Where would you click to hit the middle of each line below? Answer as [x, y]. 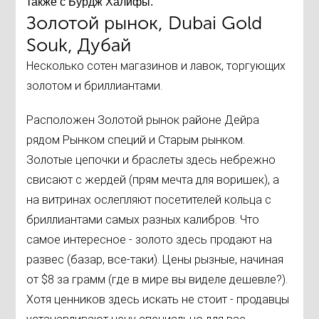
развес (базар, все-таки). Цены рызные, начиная [155, 260]
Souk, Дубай [79, 46]
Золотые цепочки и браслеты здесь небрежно [151, 160]
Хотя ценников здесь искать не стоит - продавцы [158, 300]
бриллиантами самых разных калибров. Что [143, 220]
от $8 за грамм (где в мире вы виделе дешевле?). [157, 280]
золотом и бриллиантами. [95, 86]
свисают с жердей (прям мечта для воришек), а [153, 180]
